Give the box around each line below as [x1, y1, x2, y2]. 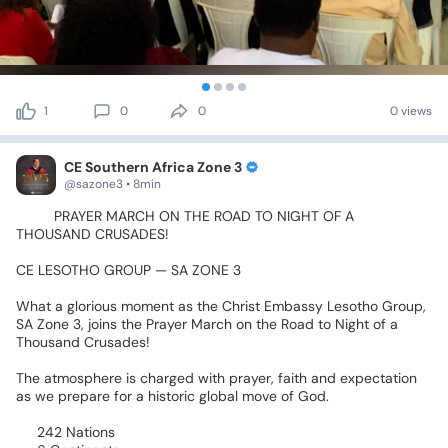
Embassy [264, 297, 323, 316]
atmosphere [44, 369, 122, 388]
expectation [340, 369, 417, 388]
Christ [222, 297, 260, 316]
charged [140, 369, 194, 388]
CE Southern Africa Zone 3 [64, 158, 242, 177]
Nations [66, 423, 115, 442]
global [199, 387, 238, 406]
